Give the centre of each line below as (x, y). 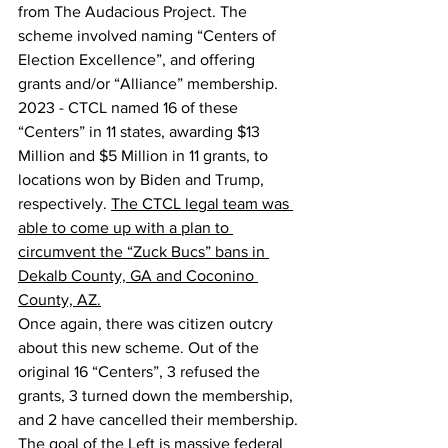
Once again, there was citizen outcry (147, 323)
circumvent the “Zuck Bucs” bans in (143, 251)
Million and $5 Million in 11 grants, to (145, 155)
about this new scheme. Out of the (140, 347)
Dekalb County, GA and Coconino (138, 275)
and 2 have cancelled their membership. (158, 419)
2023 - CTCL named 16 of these (130, 107)
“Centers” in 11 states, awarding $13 (141, 131)
